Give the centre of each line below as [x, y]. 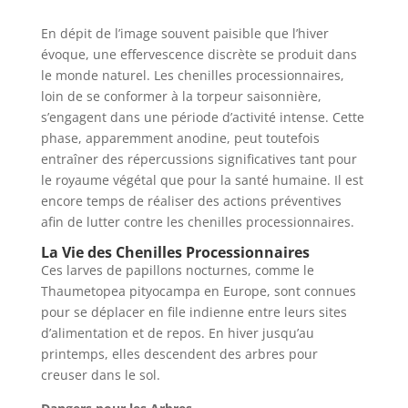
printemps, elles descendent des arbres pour [179, 353]
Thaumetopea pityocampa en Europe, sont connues [198, 291]
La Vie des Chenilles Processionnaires [175, 252]
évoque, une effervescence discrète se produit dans [199, 54]
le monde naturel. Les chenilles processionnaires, [192, 75]
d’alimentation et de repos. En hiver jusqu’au [177, 332]
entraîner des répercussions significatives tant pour [199, 158]
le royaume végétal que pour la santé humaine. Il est [202, 179]
